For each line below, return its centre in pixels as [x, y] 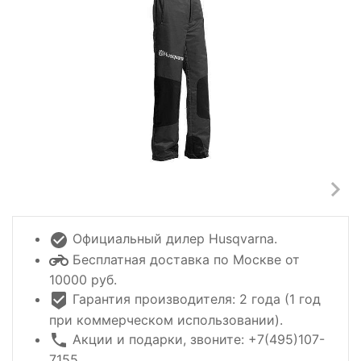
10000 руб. [83, 280]
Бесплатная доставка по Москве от [184, 259]
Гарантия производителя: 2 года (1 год [195, 299]
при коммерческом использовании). [166, 320]
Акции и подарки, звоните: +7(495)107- [197, 339]
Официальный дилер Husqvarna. [173, 238]
